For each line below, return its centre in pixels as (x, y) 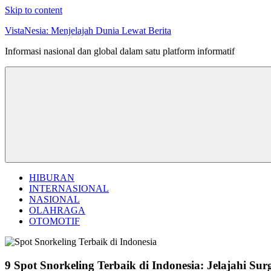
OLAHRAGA (57, 210)
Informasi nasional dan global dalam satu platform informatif (120, 51)
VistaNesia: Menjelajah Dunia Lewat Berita (88, 31)
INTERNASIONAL (69, 188)
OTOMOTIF (54, 221)
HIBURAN (52, 178)
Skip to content (34, 10)
